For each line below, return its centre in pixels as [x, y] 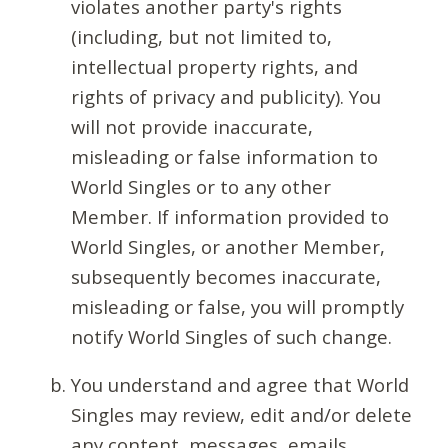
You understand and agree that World [239, 385]
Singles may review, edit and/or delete [241, 415]
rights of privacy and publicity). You [225, 96]
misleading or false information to [224, 156]
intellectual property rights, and [214, 66]
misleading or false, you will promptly [237, 306]
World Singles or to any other [200, 186]
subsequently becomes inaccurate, [225, 276]
